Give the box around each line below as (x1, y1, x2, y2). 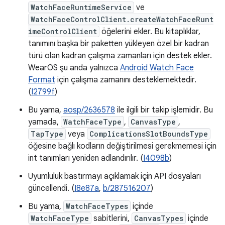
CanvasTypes (134, 213, 183, 223)
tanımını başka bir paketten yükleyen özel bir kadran (28, 39, 209, 49)
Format (28, 75, 55, 85)
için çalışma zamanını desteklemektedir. (55, 75, 196, 85)
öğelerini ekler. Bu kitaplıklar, (99, 27, 200, 37)
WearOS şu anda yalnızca (28, 63, 120, 73)
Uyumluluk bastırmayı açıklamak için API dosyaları (28, 171, 201, 181)
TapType (31, 129, 63, 139)
